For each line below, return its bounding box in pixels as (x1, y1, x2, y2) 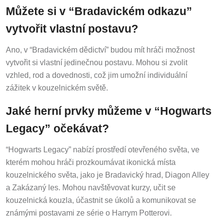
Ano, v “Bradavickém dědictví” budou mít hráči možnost (6, 44, 195, 53)
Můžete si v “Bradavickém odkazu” (6, 3, 192, 16)
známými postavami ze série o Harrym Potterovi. (6, 206, 172, 215)
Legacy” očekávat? (6, 120, 109, 133)
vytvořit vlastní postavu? (6, 20, 138, 34)
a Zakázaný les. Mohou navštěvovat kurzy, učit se (6, 181, 176, 190)
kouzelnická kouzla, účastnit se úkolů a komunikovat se (6, 194, 196, 202)
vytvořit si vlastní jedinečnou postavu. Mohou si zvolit (6, 56, 187, 65)
